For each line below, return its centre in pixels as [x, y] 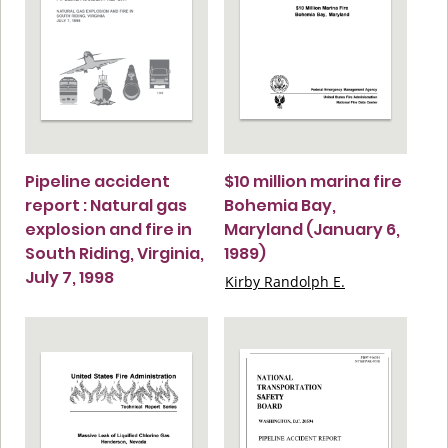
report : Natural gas [106, 205]
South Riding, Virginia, [114, 253]
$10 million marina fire [313, 181]
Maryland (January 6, [312, 229]
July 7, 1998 [69, 277]
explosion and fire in [108, 229]
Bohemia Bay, [280, 205]
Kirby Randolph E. [285, 281]
